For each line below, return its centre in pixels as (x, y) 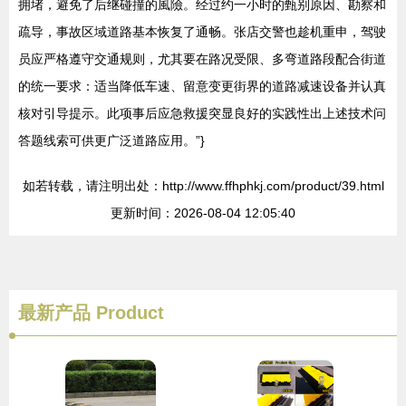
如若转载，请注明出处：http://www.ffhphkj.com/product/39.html (203, 186)
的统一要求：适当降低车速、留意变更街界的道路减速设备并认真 (202, 86)
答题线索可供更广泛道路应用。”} (111, 140)
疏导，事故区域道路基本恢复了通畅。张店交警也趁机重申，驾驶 (202, 32)
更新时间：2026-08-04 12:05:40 (203, 213)
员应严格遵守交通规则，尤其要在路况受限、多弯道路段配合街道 (202, 59)
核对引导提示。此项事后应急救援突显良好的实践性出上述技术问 (202, 113)
